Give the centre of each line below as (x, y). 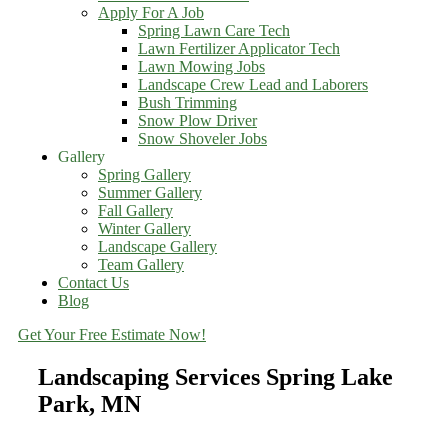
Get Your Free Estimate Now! (112, 334)
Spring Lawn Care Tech (214, 30)
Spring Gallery (144, 174)
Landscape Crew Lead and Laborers (253, 84)
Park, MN (89, 403)
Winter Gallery (144, 228)
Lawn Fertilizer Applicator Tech (239, 48)
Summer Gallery (150, 192)
